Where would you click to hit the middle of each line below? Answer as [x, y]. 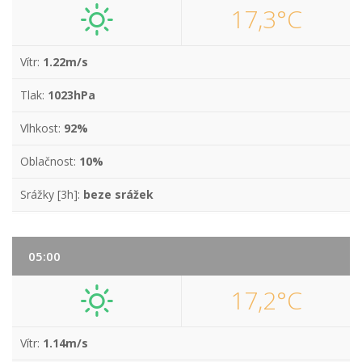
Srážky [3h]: [52, 194]
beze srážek [118, 194]
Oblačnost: [50, 161]
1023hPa [72, 95]
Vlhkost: [42, 128]
